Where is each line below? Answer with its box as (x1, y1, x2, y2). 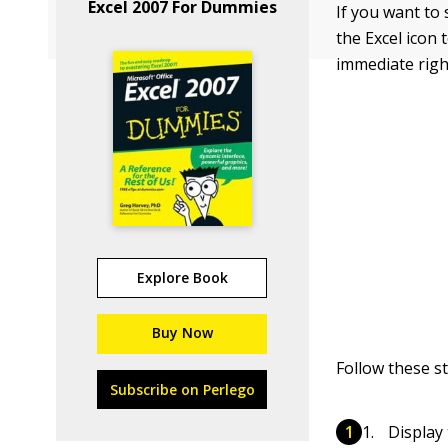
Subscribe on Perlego (109, 380, 255, 399)
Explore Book (136, 268, 228, 287)
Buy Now (151, 323, 213, 342)
